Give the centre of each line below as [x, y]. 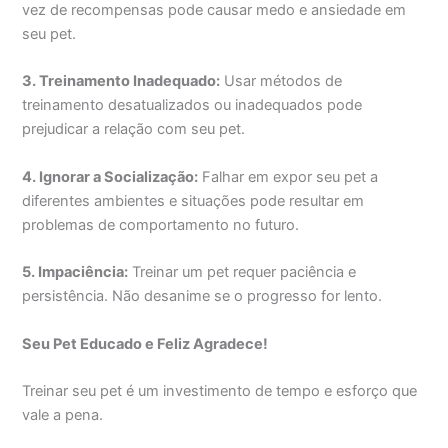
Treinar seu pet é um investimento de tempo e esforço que [220, 390]
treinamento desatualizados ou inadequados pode [192, 105]
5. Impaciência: [75, 272]
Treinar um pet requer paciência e [242, 272]
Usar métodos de [281, 81]
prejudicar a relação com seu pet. [134, 129]
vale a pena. [63, 414]
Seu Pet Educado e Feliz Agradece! [145, 343]
